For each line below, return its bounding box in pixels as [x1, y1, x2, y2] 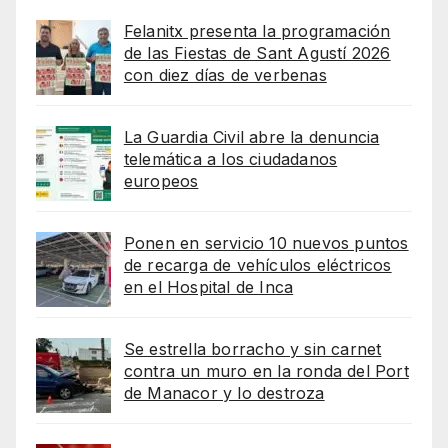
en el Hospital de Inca [123, 277, 294, 298]
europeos [123, 171, 199, 192]
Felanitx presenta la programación [123, 21, 391, 42]
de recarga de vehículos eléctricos [123, 255, 392, 276]
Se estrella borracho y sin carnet [123, 339, 382, 360]
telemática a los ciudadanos [123, 149, 338, 170]
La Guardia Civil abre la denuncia [123, 127, 380, 148]
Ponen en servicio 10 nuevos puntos [123, 233, 409, 254]
